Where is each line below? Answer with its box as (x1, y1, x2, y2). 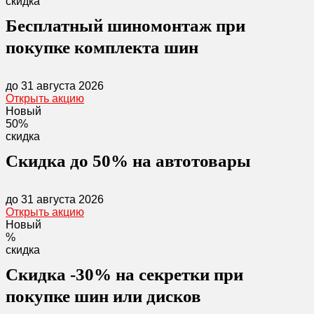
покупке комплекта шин (6, 38, 198, 57)
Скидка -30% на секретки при (6, 265, 243, 284)
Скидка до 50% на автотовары (6, 151, 251, 170)
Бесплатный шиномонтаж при (6, 16, 245, 35)
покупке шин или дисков (6, 287, 201, 306)
